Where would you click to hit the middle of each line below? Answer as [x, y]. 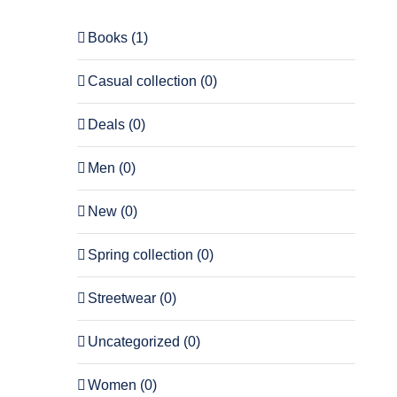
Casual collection [142, 81]
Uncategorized [133, 341]
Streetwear [121, 298]
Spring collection [140, 254]
